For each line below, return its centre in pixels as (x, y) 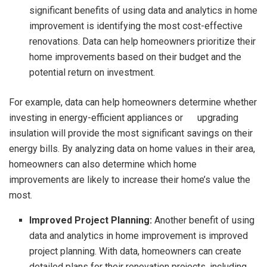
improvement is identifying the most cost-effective (136, 26)
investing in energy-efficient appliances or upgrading (124, 117)
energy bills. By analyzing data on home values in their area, (132, 148)
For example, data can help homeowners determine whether (133, 102)
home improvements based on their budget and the (136, 57)
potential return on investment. (92, 72)
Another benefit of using (205, 220)
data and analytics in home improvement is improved (139, 235)
